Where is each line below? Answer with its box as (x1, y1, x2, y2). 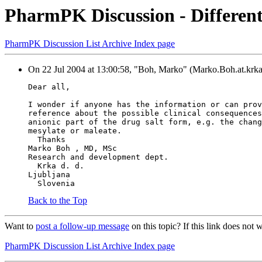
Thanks (28, 135, 65, 144)
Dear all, (28, 82, 70, 92)
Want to (5, 221, 36, 232)
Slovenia (28, 179, 75, 188)
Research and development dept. (28, 153, 168, 162)
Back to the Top (28, 195, 87, 206)
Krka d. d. (28, 161, 84, 171)
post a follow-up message (36, 221, 129, 232)
